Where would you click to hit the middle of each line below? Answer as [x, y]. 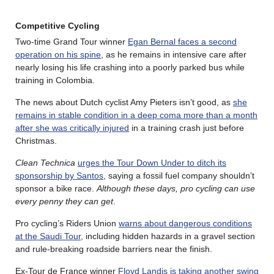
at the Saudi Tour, [49, 236]
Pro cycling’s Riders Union [67, 223]
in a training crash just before [187, 128]
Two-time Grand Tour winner [72, 41]
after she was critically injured [72, 128]
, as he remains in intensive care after [174, 54]
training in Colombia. [55, 80]
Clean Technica [45, 162]
